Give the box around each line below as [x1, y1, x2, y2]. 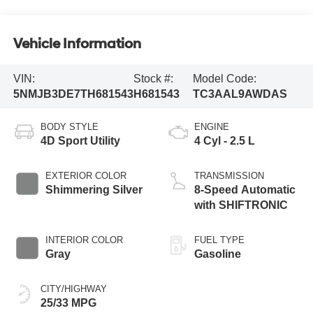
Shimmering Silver [45, 184, 143, 196]
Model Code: [192, 72, 256, 85]
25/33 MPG [40, 297, 96, 310]
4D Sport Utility [40, 135, 120, 147]
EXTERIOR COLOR [45, 170, 126, 182]
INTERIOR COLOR [45, 235, 123, 246]
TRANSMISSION [194, 170, 264, 182]
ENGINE [194, 122, 229, 133]
